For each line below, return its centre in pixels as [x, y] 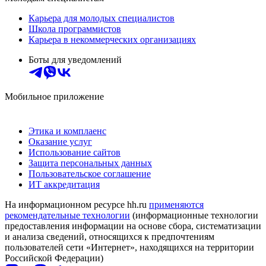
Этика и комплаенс [67, 131]
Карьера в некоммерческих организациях [112, 40]
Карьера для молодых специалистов [102, 18]
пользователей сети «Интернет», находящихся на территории [129, 248]
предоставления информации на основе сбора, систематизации [133, 226]
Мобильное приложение [54, 97]
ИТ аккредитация [64, 185]
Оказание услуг [60, 142]
